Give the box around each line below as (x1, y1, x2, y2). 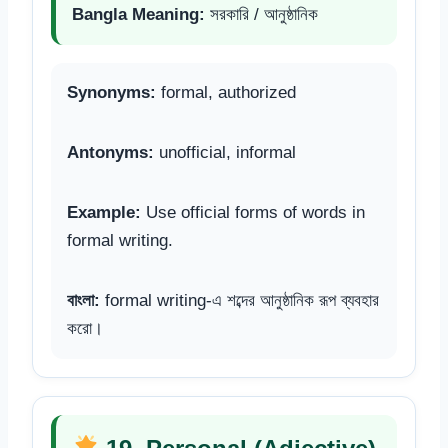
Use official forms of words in (141, 202, 365, 222)
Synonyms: (67, 82, 156, 102)
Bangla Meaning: (72, 4, 205, 24)
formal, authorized (156, 82, 296, 102)
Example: (67, 202, 141, 222)
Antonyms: (67, 142, 154, 162)
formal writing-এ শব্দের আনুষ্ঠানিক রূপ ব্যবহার (100, 290, 379, 310)
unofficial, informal (154, 142, 296, 162)
